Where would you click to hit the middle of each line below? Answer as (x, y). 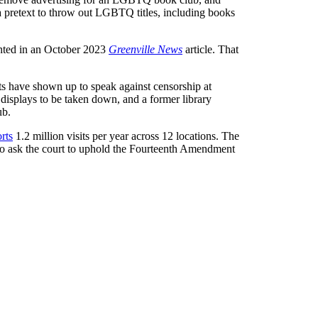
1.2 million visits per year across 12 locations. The (126, 136)
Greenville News (146, 49)
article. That (210, 49)
